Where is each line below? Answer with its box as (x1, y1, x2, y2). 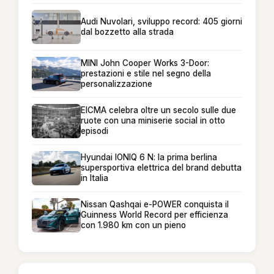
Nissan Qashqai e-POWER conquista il (81, 199, 229, 210)
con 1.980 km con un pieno (81, 220, 186, 231)
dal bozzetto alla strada (81, 26, 174, 37)
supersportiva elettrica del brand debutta (81, 163, 242, 173)
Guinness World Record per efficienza (81, 210, 228, 220)
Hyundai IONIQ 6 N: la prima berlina (81, 152, 217, 163)
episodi (81, 126, 108, 136)
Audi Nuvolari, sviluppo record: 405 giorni (81, 16, 242, 26)
